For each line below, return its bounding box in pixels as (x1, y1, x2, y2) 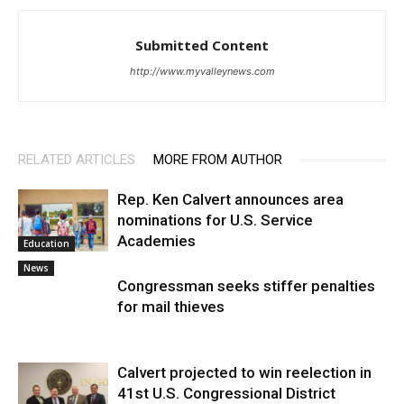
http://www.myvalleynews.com (129, 65, 275, 78)
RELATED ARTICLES (18, 151, 135, 169)
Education (23, 237, 69, 251)
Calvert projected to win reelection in (117, 363, 372, 382)
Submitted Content (135, 36, 269, 55)
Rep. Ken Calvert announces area (117, 190, 344, 209)
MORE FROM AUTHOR (153, 151, 282, 169)
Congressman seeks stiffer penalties (117, 277, 375, 296)
